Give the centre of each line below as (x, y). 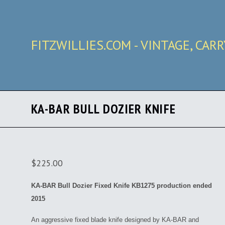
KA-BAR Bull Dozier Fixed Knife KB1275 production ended (122, 186)
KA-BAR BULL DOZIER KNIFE (104, 109)
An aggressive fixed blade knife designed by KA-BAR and (115, 220)
